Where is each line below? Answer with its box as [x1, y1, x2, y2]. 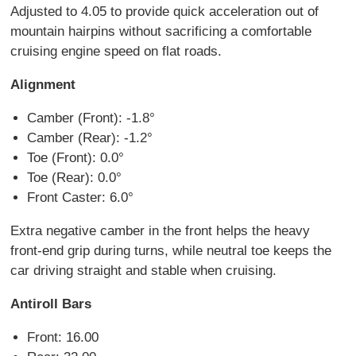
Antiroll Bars [10, 296, 92, 311]
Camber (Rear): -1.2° [26, 130, 153, 145]
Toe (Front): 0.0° [26, 149, 124, 165]
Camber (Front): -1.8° [26, 110, 155, 126]
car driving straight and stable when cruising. [10, 262, 281, 278]
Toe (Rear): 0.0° [26, 169, 122, 185]
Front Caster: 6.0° [26, 189, 133, 205]
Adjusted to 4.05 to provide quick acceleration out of [10, 3, 319, 19]
